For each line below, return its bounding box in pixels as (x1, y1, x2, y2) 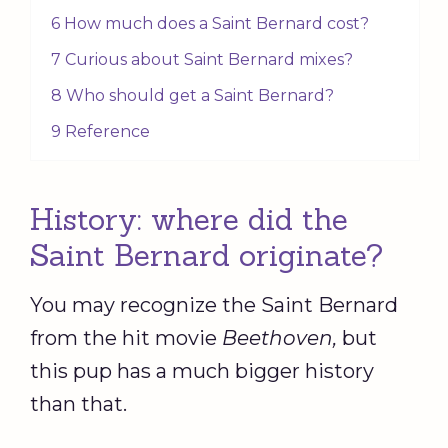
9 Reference (51, 122, 150, 142)
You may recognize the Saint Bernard (30, 293, 398, 318)
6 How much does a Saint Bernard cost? (51, 14, 369, 34)
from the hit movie (30, 326, 222, 351)
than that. (30, 392, 127, 417)
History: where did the (30, 200, 348, 239)
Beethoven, (222, 326, 337, 351)
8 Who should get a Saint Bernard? (51, 86, 334, 106)
